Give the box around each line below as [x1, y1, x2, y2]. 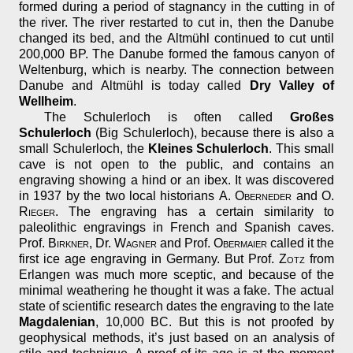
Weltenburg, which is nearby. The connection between [19, 63, 334, 77]
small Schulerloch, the [19, 142, 148, 156]
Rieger [19, 205, 55, 219]
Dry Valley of [249, 79, 334, 93]
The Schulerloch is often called [44, 110, 290, 124]
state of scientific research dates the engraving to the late [19, 299, 334, 314]
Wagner [114, 236, 157, 251]
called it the [267, 236, 334, 251]
